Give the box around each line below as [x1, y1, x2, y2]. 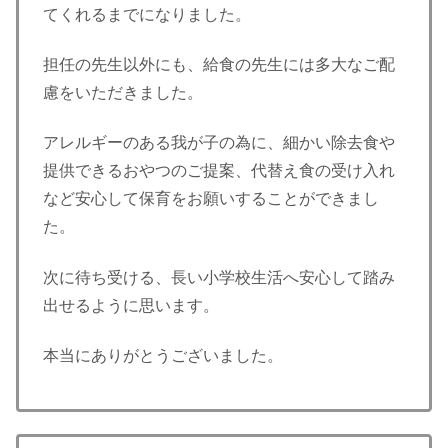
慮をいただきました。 [43, 84, 203, 101]
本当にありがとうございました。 [43, 347, 283, 365]
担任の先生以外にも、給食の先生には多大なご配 [43, 56, 395, 73]
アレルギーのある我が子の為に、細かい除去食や [43, 134, 395, 152]
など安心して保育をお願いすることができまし [43, 190, 379, 208]
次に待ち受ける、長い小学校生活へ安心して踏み [43, 268, 395, 286]
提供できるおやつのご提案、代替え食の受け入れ [43, 162, 395, 180]
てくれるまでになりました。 [43, 5, 251, 23]
